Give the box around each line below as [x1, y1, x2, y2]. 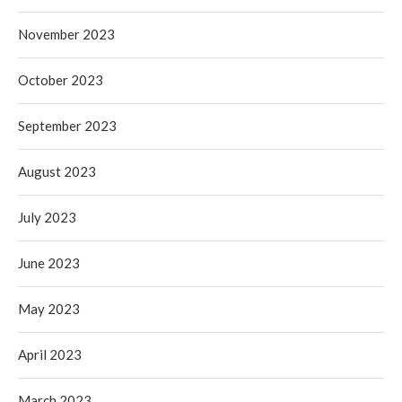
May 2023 [18, 301, 80, 317]
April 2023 [18, 346, 82, 363]
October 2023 [18, 72, 103, 88]
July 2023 [18, 209, 76, 225]
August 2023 [18, 163, 96, 179]
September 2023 [18, 118, 117, 134]
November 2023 [18, 26, 115, 42]
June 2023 [18, 255, 80, 271]
